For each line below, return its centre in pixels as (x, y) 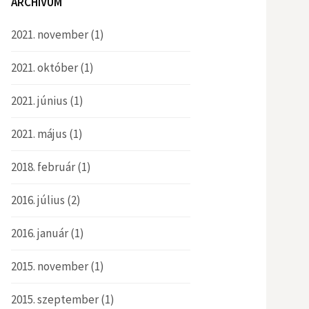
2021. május (39, 134)
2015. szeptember (55, 299)
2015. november (50, 266)
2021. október (44, 68)
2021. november (50, 34)
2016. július (38, 200)
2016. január (40, 233)
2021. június (39, 101)
